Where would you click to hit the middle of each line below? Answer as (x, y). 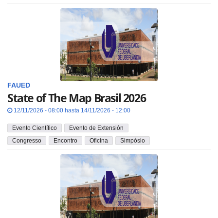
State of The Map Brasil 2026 (77, 98)
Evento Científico (35, 128)
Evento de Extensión (96, 128)
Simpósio (133, 141)
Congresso (27, 141)
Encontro (65, 141)
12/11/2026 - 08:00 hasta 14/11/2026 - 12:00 (71, 110)
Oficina (99, 141)
